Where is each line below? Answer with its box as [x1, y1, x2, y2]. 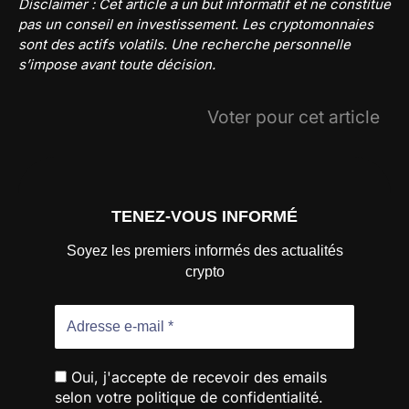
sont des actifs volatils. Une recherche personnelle [18, 35, 351, 53]
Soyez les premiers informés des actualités [66, 243, 343, 259]
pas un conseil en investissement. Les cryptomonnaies [18, 15, 373, 33]
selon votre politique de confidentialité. [55, 388, 323, 407]
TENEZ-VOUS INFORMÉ [111, 207, 298, 226]
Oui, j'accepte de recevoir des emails [67, 368, 327, 387]
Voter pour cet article [207, 105, 380, 128]
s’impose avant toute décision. [18, 55, 215, 73]
